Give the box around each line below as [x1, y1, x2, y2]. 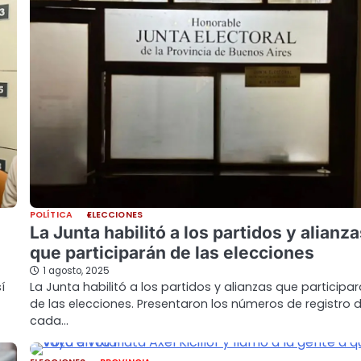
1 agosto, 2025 [43, 263, 110, 277]
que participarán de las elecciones [30, 242, 314, 263]
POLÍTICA [30, 208, 73, 221]
